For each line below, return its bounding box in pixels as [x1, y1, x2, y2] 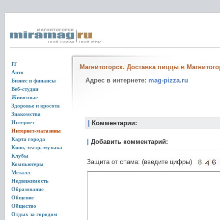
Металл [11, 169, 30, 175]
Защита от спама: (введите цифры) [87, 158, 192, 165]
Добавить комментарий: [91, 138, 168, 145]
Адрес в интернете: [85, 77, 148, 84]
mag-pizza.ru [148, 77, 188, 84]
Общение [11, 194, 34, 200]
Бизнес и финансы [11, 78, 56, 83]
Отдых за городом [11, 211, 57, 217]
